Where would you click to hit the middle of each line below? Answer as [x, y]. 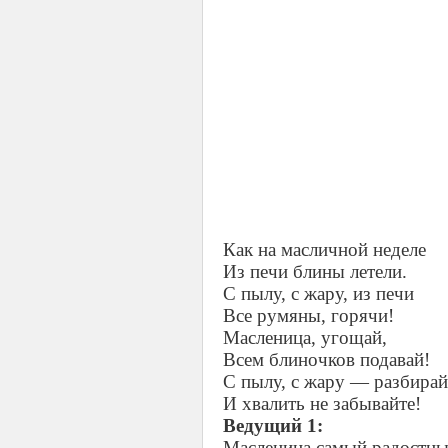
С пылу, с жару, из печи [318, 293]
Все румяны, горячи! [308, 315]
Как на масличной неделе [324, 249]
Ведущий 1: [273, 425]
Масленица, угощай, [305, 337]
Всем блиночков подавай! [326, 359]
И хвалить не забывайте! [322, 403]
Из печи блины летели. [315, 271]
